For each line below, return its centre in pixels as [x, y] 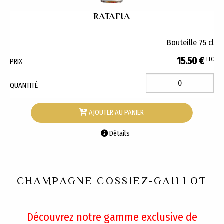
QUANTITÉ [24, 86]
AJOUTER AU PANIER [116, 113]
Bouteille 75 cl [190, 42]
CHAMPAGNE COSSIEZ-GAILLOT [112, 181]
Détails [119, 133]
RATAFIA [112, 16]
